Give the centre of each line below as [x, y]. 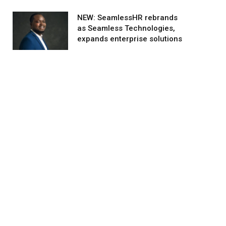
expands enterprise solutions [130, 39]
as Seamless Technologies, [126, 29]
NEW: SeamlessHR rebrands [127, 18]
